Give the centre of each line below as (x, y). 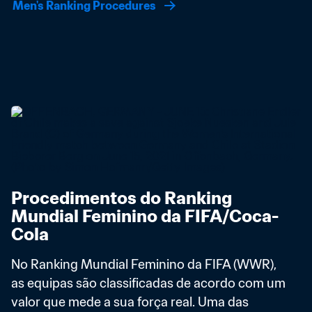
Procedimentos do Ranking (122, 198)
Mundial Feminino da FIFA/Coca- (145, 216)
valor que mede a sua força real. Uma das (130, 302)
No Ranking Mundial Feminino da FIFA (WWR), (144, 264)
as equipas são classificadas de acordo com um (148, 283)
